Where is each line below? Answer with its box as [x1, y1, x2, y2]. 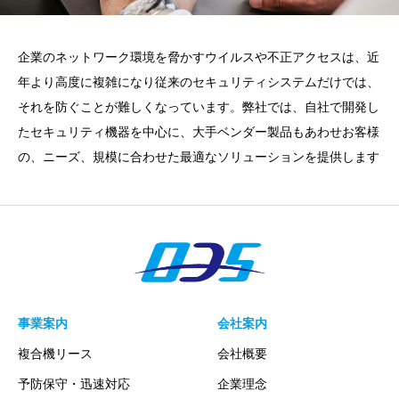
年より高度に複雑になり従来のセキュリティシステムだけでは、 [18, 75, 379, 90]
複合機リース [18, 346, 93, 361]
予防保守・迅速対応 [18, 376, 130, 391]
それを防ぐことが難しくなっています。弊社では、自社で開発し [18, 100, 379, 115]
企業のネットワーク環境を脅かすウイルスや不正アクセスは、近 [18, 50, 379, 65]
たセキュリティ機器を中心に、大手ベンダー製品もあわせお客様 [18, 125, 379, 140]
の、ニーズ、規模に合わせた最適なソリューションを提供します [18, 150, 379, 165]
